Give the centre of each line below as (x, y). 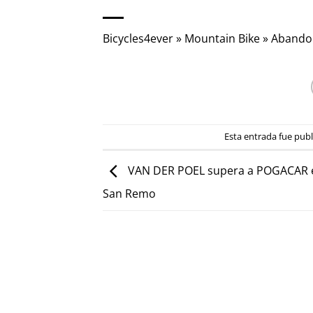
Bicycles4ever (138, 38)
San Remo (129, 194)
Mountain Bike (222, 38)
